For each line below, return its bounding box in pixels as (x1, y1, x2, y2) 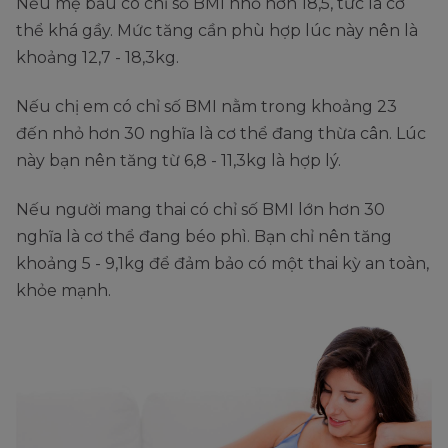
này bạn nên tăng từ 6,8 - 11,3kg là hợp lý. (16, 150, 341, 170)
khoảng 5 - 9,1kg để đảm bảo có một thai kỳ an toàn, (16, 253, 429, 273)
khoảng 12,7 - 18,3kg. (16, 47, 183, 67)
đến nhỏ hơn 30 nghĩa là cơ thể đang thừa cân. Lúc (16, 123, 426, 143)
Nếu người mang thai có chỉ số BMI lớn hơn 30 (16, 199, 385, 219)
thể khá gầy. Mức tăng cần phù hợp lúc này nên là (16, 20, 418, 40)
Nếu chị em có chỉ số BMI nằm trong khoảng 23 (16, 96, 397, 116)
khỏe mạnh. (16, 280, 111, 300)
